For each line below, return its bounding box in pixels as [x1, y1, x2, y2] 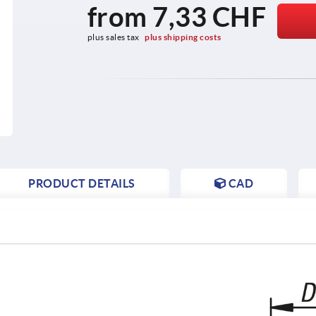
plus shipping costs [145, 32, 221, 42]
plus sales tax [87, 32, 142, 42]
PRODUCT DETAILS [28, 176, 135, 190]
